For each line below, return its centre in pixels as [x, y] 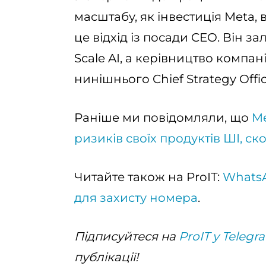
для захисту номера [136, 198]
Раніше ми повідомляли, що [163, 118]
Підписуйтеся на [126, 236]
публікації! [106, 257]
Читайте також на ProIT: [148, 177]
